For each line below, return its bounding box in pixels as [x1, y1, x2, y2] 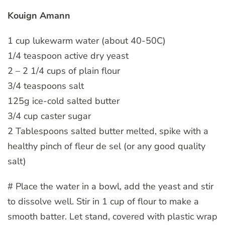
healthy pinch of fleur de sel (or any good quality [8, 140, 205, 152]
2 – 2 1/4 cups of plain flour [8, 64, 120, 77]
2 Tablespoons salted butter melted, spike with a [8, 125, 208, 137]
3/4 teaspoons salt [8, 79, 84, 92]
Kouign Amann [8, 9, 70, 22]
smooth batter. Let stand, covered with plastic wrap [8, 210, 217, 222]
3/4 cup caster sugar [8, 109, 91, 122]
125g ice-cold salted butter [8, 94, 120, 107]
